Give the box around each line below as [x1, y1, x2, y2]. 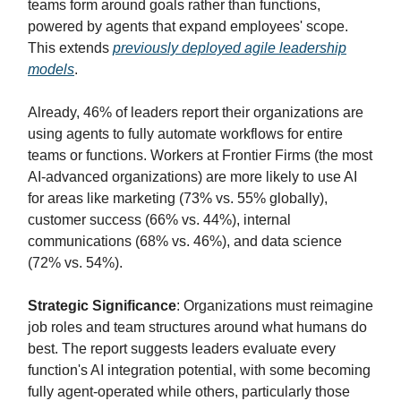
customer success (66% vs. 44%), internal [28, 212, 291, 227]
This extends [28, 40, 113, 55]
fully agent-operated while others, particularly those [28, 384, 350, 399]
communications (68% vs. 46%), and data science [28, 234, 342, 249]
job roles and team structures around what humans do [28, 320, 367, 335]
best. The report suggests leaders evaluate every [28, 341, 336, 356]
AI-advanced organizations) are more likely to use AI [28, 169, 357, 184]
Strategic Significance [28, 298, 176, 313]
